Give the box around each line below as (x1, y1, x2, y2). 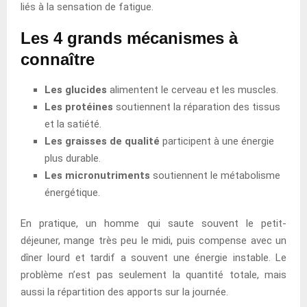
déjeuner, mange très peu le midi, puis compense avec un (21, 234, 286, 247)
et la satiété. (45, 117, 101, 130)
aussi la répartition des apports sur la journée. (21, 285, 228, 298)
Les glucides (45, 83, 107, 96)
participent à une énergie (160, 134, 274, 147)
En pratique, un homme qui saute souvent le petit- (21, 217, 286, 230)
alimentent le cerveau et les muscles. (107, 83, 278, 96)
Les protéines (45, 100, 113, 113)
